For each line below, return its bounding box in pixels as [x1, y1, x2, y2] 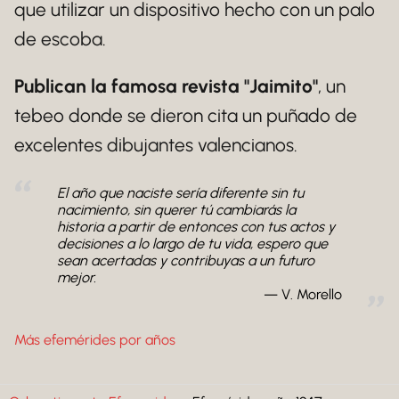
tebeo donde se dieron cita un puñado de [14, 104, 357, 126]
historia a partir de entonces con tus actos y [57, 218, 335, 235]
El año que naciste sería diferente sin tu [57, 184, 304, 201]
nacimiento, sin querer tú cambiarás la [57, 201, 296, 218]
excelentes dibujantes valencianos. [14, 134, 297, 156]
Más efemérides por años [14, 331, 175, 348]
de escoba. [14, 28, 106, 50]
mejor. [57, 269, 96, 286]
